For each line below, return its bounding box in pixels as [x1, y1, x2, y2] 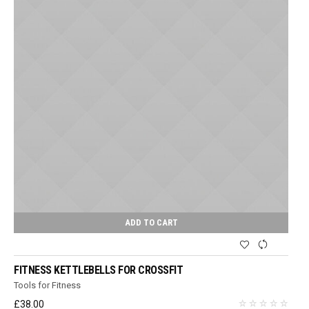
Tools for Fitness [14, 280, 81, 291]
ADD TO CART [124, 217, 178, 228]
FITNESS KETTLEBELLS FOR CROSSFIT [14, 263, 183, 277]
